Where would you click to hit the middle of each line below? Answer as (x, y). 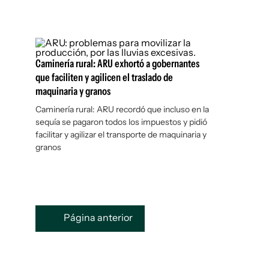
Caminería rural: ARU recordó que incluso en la (122, 109)
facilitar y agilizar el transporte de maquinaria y (121, 134)
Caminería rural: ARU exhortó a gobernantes (117, 64)
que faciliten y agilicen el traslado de (104, 77)
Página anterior (97, 218)
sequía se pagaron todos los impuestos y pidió (121, 122)
